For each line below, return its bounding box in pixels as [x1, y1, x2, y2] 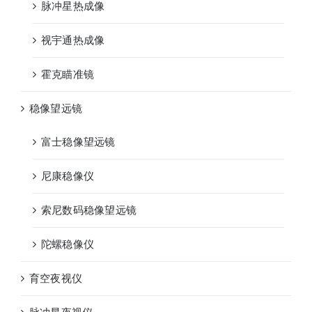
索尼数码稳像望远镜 [41, 204, 137, 216]
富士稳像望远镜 [41, 136, 116, 148]
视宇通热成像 [41, 34, 105, 46]
